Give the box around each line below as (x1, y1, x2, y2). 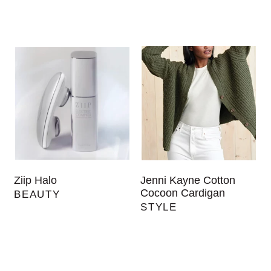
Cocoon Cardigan (140, 187, 226, 200)
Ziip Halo (14, 174, 57, 187)
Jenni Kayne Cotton (140, 174, 236, 187)
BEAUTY (14, 189, 60, 201)
